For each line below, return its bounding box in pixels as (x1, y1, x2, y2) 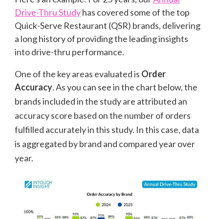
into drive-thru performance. (15, 46, 126, 58)
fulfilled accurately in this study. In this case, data (15, 124, 199, 135)
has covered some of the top (81, 7, 190, 18)
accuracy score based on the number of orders (15, 110, 191, 121)
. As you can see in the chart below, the (52, 82, 197, 93)
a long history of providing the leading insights (15, 33, 188, 44)
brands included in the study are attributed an (15, 96, 187, 107)
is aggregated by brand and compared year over (15, 138, 195, 150)
